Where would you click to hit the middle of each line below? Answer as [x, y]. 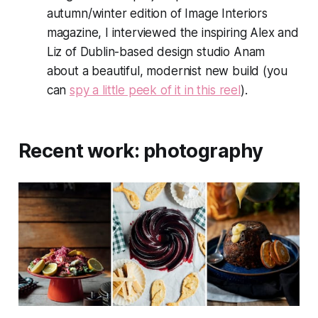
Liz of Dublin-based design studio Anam [156, 51]
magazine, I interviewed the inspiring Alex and [172, 32]
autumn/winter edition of [116, 13]
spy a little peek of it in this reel [155, 90]
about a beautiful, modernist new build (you [167, 71]
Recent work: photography [141, 150]
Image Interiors [226, 13]
